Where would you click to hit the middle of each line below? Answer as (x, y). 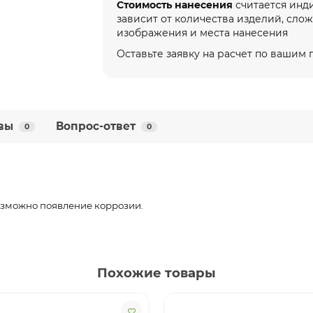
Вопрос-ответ (96, 126)
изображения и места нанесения (204, 33)
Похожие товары (156, 273)
